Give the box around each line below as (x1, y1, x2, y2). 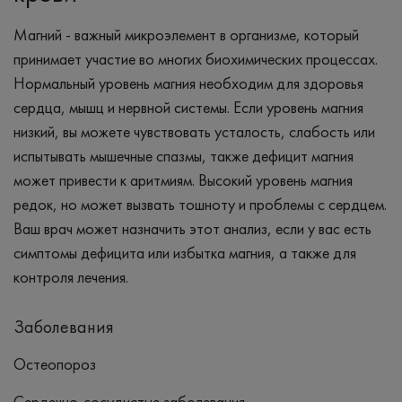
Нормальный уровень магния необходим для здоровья (13, 72, 363, 93)
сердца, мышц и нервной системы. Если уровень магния (13, 96, 363, 118)
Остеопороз (13, 353, 96, 374)
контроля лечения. (13, 266, 128, 287)
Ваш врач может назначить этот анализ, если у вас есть (13, 217, 371, 239)
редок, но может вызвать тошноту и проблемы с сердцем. (13, 193, 387, 214)
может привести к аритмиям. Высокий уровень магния (13, 169, 353, 190)
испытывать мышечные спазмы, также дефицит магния (13, 144, 354, 166)
